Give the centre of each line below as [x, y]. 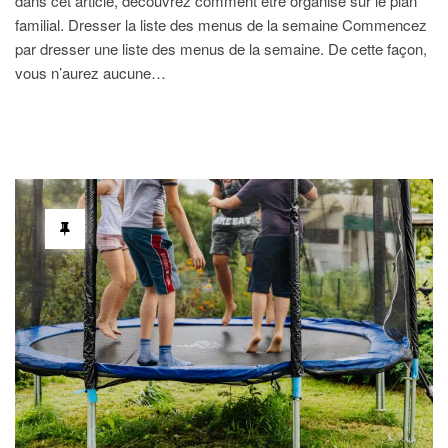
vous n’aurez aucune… [90, 72]
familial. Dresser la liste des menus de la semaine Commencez [221, 24]
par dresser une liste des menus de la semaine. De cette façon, [221, 48]
